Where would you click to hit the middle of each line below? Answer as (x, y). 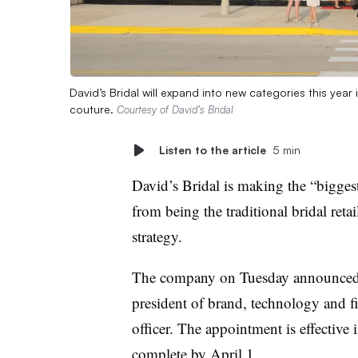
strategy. (159, 236)
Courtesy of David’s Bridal (175, 109)
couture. (93, 109)
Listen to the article (212, 149)
